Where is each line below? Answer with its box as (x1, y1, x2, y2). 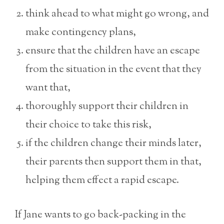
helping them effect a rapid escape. (25, 173, 179, 188)
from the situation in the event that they (25, 62, 201, 77)
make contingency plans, (25, 25, 136, 40)
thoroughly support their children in (25, 99, 188, 114)
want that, (25, 80, 70, 96)
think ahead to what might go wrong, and (25, 6, 209, 22)
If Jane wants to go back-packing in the (15, 207, 186, 222)
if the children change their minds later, (25, 136, 201, 151)
